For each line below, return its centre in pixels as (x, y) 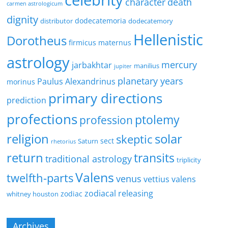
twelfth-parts (40, 178)
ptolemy (158, 120)
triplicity (189, 160)
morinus (21, 82)
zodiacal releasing (119, 194)
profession (106, 120)
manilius (147, 66)
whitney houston (33, 194)
